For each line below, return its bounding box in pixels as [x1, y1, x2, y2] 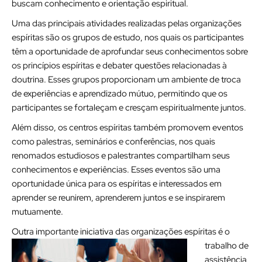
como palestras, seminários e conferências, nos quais [12, 136, 215, 147]
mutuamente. [12, 206, 63, 218]
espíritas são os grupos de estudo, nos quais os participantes [12, 32, 244, 43]
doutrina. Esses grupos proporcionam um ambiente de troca [12, 74, 241, 85]
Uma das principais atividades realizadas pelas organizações [12, 18, 242, 29]
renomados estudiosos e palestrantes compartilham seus [12, 150, 230, 161]
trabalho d [205, 240, 244, 251]
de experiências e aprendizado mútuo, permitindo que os [12, 88, 227, 99]
